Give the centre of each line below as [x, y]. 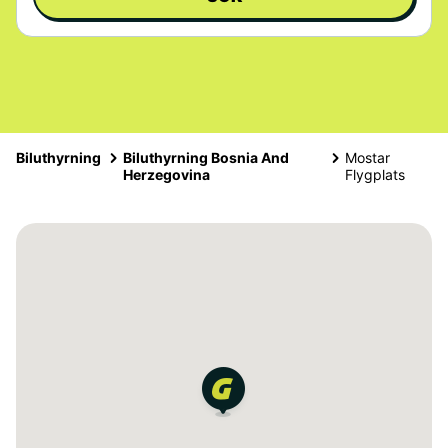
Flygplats [374, 174]
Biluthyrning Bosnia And [206, 157]
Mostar [367, 157]
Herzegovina [166, 174]
